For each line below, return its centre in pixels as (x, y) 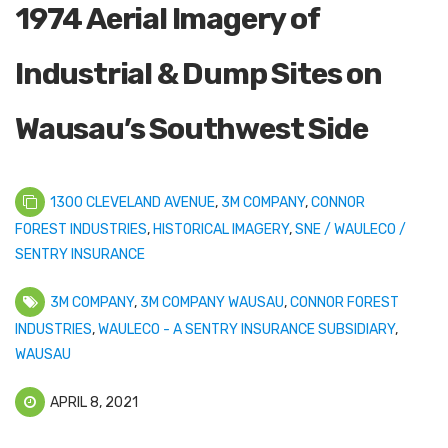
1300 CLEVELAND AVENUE (132, 203)
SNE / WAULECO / (350, 230)
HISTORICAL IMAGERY (221, 230)
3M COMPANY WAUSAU (212, 303)
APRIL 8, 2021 (92, 403)
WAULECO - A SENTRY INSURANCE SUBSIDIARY (246, 330)
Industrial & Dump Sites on (198, 74)
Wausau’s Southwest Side (191, 129)
